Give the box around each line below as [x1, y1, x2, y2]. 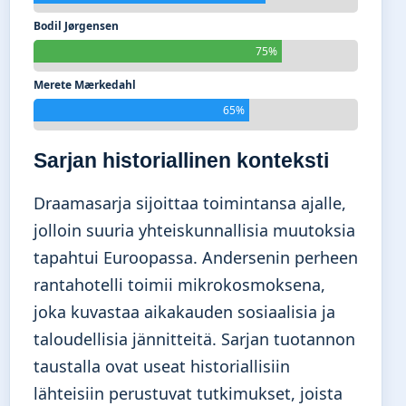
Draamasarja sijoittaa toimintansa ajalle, [34, 192, 346, 215]
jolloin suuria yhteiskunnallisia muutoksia [34, 219, 355, 242]
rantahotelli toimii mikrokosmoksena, [34, 274, 325, 296]
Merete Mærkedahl [34, 77, 136, 93]
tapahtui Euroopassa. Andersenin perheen [34, 246, 358, 269]
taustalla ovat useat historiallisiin [34, 355, 290, 378]
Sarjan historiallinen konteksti [34, 149, 329, 173]
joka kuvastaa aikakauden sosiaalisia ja [34, 301, 335, 324]
